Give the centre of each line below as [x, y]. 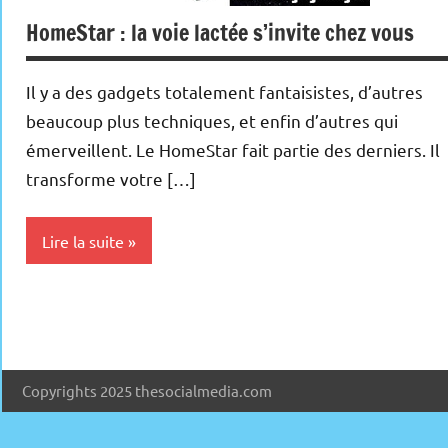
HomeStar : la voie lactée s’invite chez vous [220, 32]
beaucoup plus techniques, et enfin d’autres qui [212, 120]
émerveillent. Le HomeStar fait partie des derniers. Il [233, 149]
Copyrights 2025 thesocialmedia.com [147, 391]
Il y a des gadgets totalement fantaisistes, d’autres [224, 91]
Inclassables [79, 307]
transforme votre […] [111, 178]
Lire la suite [83, 240]
